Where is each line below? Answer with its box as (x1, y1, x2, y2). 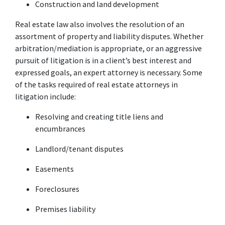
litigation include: (15, 91, 76, 101)
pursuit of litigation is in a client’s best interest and (15, 55, 191, 65)
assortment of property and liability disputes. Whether (15, 31, 203, 41)
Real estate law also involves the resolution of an (15, 19, 184, 29)
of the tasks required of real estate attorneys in (15, 79, 178, 89)
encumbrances (35, 123, 85, 134)
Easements (35, 163, 74, 174)
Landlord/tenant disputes (35, 143, 124, 154)
